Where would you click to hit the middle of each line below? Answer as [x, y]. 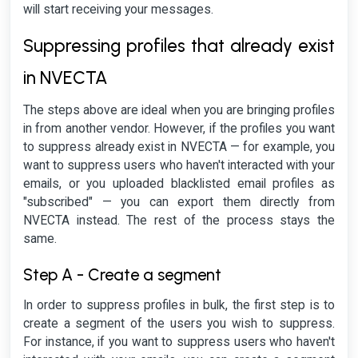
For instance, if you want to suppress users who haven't [179, 342]
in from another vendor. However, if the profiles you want [179, 129]
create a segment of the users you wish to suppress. [179, 324]
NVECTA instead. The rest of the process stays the [179, 221]
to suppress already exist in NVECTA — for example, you [179, 147]
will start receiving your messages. [118, 9]
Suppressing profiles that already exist [179, 46]
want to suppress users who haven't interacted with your [179, 166]
